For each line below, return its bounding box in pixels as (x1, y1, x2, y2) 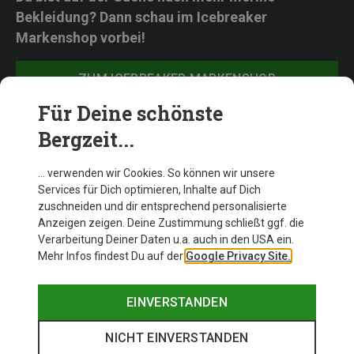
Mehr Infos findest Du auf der (38, 250, 186, 262)
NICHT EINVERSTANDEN (105, 330, 249, 345)
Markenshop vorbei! (16, 29, 145, 47)
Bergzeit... (38, 126, 134, 153)
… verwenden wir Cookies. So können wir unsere (38, 167, 275, 179)
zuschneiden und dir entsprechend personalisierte (38, 200, 287, 213)
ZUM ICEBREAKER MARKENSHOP (78, 71, 276, 87)
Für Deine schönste (38, 100, 223, 126)
